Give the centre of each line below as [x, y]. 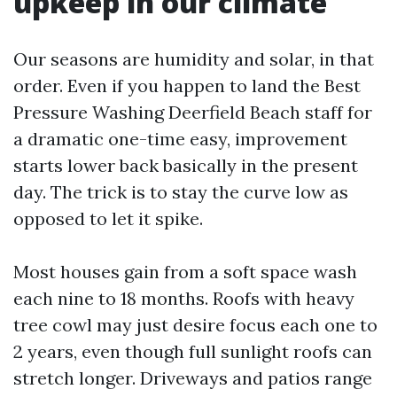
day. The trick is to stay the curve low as [181, 192]
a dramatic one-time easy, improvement [180, 139]
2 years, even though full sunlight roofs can [193, 351]
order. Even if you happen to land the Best [187, 86]
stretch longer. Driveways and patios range [193, 378]
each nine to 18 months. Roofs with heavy [184, 298]
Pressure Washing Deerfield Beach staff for [193, 112]
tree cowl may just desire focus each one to [195, 325]
